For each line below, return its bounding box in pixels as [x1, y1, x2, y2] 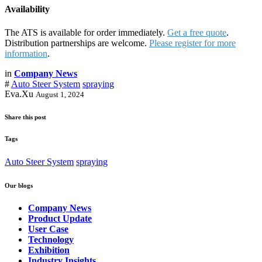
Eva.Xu [5, 88, 33, 99]
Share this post [5, 113, 46, 120]
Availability [5, 4, 50, 15]
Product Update [28, 213, 92, 224]
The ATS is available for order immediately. [5, 27, 167, 37]
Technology [28, 235, 74, 245]
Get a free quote [167, 27, 226, 37]
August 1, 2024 [36, 89, 84, 99]
